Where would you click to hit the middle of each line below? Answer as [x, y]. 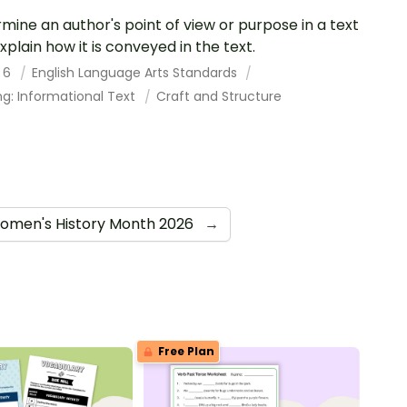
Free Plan [184, 351]
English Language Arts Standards [136, 72]
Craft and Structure [218, 96]
